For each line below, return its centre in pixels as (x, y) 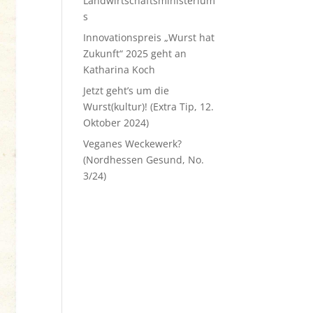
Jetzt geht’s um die (126, 90)
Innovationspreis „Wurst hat (149, 37)
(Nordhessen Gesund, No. (144, 160)
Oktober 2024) (116, 123)
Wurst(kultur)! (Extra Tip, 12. (149, 107)
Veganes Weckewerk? (133, 144)
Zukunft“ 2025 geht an (135, 53)
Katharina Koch (119, 70)
